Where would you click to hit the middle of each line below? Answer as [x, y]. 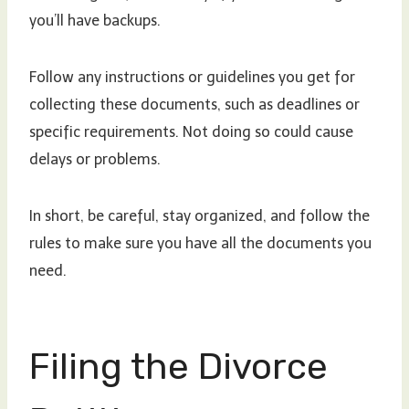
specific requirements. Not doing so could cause [191, 131]
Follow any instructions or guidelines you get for [192, 77]
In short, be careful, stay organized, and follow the [199, 215]
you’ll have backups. [95, 20]
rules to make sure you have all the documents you [200, 243]
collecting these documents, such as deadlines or [194, 104]
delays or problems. [95, 159]
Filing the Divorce [178, 366]
